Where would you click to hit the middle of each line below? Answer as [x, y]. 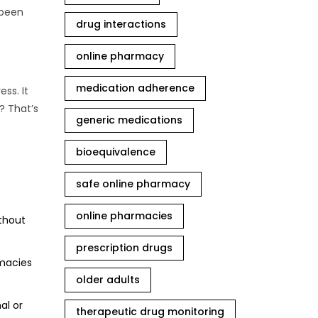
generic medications [129, 120]
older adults [108, 280]
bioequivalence [116, 152]
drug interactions [121, 24]
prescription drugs [124, 248]
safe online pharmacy [133, 184]
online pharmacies [124, 216]
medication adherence [135, 88]
